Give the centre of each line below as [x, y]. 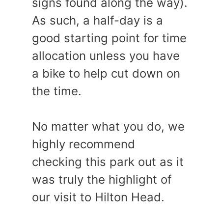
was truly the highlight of [102, 179]
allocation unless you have [106, 55]
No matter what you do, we [108, 126]
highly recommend [83, 144]
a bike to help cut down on [106, 73]
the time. [57, 91]
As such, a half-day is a [97, 20]
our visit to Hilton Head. [98, 197]
